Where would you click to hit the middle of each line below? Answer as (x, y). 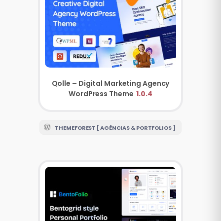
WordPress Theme (102, 93)
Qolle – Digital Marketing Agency (110, 83)
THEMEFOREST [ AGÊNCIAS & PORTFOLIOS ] (115, 128)
